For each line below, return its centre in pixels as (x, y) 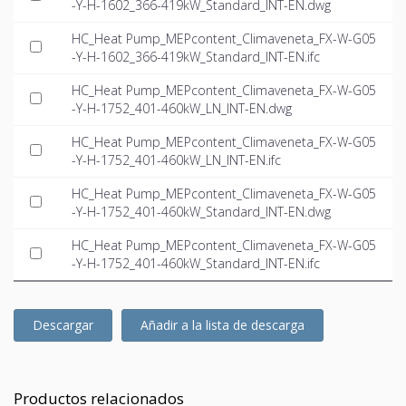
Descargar (63, 325)
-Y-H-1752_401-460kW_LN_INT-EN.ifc (176, 160)
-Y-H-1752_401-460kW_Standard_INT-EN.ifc (196, 264)
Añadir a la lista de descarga (222, 325)
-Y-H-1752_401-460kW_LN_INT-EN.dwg (182, 109)
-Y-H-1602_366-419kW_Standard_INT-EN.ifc (196, 57)
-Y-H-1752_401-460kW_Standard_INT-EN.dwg (201, 212)
